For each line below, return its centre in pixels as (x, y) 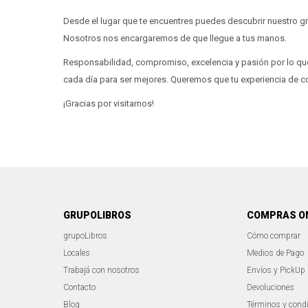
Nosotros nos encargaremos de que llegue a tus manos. (175, 38)
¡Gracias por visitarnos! (109, 103)
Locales (77, 253)
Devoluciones (270, 287)
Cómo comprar (273, 236)
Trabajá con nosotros (101, 270)
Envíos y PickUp (276, 270)
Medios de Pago (275, 253)
